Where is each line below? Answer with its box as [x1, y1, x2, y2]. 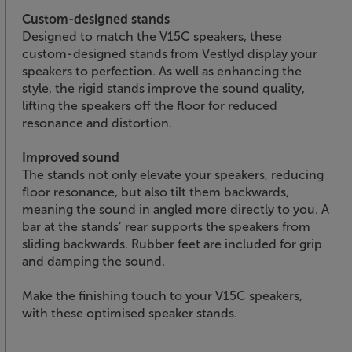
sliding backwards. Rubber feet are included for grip [22, 236, 322, 251]
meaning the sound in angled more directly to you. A [22, 201, 329, 217]
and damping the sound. [22, 253, 165, 269]
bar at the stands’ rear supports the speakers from [22, 218, 310, 234]
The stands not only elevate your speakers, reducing [22, 167, 324, 182]
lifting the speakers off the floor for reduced [22, 97, 277, 113]
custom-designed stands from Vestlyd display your [22, 46, 317, 61]
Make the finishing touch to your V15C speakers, [22, 288, 302, 303]
